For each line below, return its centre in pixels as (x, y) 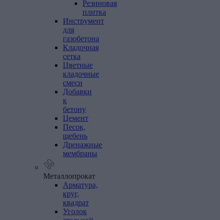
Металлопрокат (69, 176)
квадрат (76, 203)
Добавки (77, 92)
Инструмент (83, 21)
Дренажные (82, 145)
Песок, (74, 127)
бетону (74, 109)
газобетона (81, 39)
